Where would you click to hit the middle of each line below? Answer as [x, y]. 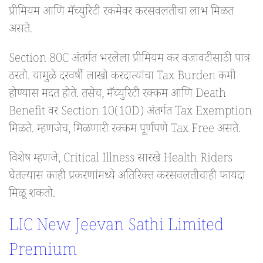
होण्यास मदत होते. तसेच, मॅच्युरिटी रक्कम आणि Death [117, 95]
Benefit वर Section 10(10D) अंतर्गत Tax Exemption [130, 113]
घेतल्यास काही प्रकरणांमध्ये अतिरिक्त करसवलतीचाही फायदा [127, 178]
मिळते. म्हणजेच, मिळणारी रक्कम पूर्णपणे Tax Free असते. [125, 131]
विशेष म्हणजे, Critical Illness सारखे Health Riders [121, 160]
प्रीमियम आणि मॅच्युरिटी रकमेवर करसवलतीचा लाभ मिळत [121, 13]
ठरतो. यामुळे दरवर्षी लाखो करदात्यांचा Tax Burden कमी [122, 78]
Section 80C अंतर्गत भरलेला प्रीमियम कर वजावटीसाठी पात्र [129, 60]
